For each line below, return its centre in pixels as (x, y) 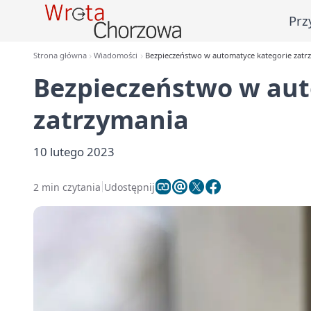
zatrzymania (111, 120)
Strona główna (60, 55)
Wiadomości (116, 55)
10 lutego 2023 (74, 152)
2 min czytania (67, 187)
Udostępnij (129, 187)
